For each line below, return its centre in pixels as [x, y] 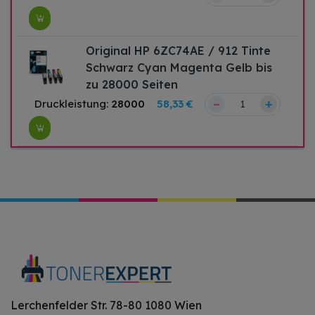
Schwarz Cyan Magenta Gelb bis [179, 67]
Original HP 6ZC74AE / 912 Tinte [179, 50]
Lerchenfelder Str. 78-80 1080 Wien [106, 305]
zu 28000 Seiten [132, 84]
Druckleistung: [73, 104]
